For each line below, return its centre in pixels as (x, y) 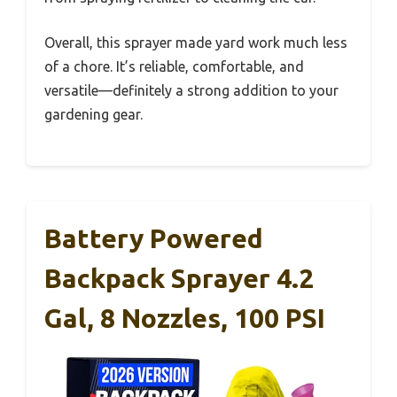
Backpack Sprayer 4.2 (179, 279)
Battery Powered (154, 239)
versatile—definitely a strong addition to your (191, 91)
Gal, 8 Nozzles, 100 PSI (185, 319)
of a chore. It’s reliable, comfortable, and (174, 67)
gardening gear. (93, 115)
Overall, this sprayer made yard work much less (196, 43)
